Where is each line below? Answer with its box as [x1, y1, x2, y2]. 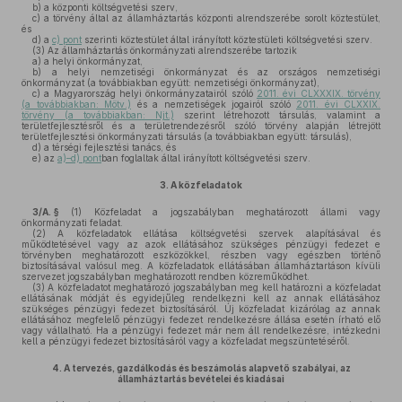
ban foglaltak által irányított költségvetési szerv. [101, 153, 310, 163]
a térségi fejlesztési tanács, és [41, 142, 176, 153]
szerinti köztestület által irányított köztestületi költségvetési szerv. [82, 34, 372, 45]
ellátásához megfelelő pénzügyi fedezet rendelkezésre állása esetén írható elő [22, 314, 380, 325]
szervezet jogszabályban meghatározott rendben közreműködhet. [22, 271, 310, 282]
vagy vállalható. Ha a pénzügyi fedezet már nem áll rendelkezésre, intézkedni [22, 325, 380, 336]
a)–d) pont [57, 153, 101, 163]
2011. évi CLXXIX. [296, 99, 380, 109]
